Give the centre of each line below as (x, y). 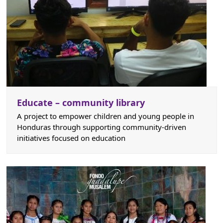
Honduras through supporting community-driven (101, 127)
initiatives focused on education (71, 138)
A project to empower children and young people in (105, 116)
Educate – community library (81, 103)
